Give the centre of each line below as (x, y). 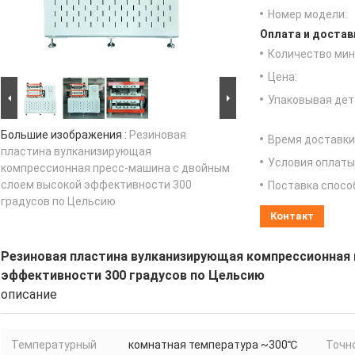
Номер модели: (307, 14)
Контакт (292, 216)
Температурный (54, 344)
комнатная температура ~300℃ (213, 344)
